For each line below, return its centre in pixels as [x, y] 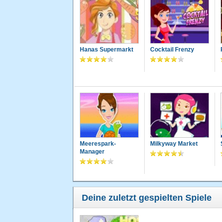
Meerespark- [98, 144]
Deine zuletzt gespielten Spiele [147, 198]
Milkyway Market [174, 144]
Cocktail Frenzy [172, 50]
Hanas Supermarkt [107, 50]
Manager [92, 152]
